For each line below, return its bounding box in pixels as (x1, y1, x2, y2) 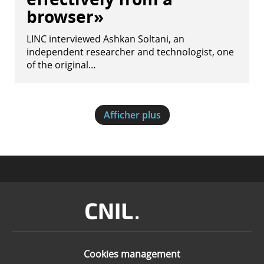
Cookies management (84, 247, 180, 260)
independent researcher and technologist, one (27, 45, 234, 58)
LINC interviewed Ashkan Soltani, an (27, 32, 184, 45)
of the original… (27, 58, 96, 71)
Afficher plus (103, 108, 161, 121)
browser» (27, 5, 104, 28)
